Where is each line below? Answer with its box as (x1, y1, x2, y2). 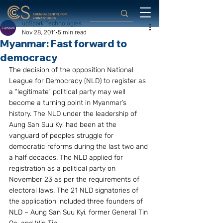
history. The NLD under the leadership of (9, 110, 139, 118)
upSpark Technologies (22, 20, 82, 27)
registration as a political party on (9, 164, 117, 173)
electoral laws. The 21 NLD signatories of (9, 186, 140, 195)
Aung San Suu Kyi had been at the (9, 120, 118, 129)
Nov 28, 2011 (22, 29, 56, 36)
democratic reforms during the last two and (9, 142, 150, 151)
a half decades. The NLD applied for (9, 153, 125, 162)
